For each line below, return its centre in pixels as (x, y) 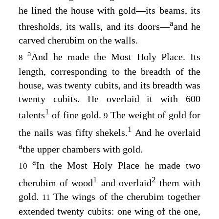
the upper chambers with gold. (83, 149)
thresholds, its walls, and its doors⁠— (94, 27)
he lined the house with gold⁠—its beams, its (109, 10)
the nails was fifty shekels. (73, 133)
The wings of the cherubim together (127, 197)
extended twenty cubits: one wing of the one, (109, 211)
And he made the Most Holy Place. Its (116, 56)
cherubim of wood (56, 183)
